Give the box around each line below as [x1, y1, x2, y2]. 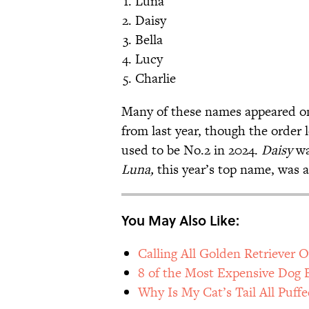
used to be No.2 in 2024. [121, 141, 261, 160]
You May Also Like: [121, 210, 239, 230]
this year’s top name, [157, 160, 275, 179]
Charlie [135, 69, 176, 88]
